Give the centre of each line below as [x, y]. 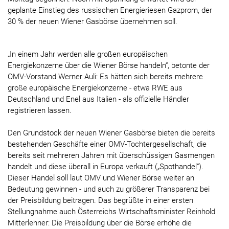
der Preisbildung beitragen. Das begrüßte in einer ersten [100, 201]
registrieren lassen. [40, 111]
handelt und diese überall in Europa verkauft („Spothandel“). [106, 167]
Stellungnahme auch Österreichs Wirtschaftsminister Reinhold [111, 212]
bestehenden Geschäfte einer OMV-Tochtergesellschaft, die [107, 144]
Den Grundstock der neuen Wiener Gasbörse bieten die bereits [111, 133]
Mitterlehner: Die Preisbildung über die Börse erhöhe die [100, 223]
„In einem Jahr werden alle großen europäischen [88, 54]
